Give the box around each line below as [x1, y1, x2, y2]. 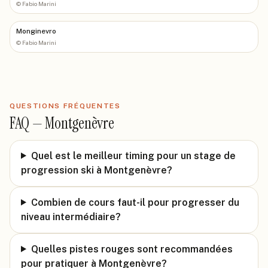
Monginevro [16, 26, 56, 35]
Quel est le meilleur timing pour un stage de [31, 150, 236, 162]
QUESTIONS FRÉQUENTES [10, 101, 121, 110]
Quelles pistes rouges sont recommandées [31, 243, 233, 255]
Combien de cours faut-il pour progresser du [31, 196, 239, 208]
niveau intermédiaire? [21, 211, 121, 223]
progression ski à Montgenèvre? [21, 164, 172, 176]
